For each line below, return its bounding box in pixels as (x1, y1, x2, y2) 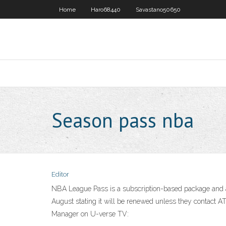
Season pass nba (51, 107, 194, 133)
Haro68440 (91, 6, 121, 13)
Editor (51, 171, 69, 178)
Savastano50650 (136, 6, 181, 13)
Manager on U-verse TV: (51, 210, 129, 218)
